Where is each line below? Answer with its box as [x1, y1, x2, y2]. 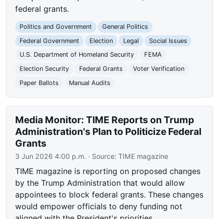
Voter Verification [132, 65, 184, 73]
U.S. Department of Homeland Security [20, 51, 134, 59]
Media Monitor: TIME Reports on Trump [15, 114, 195, 126]
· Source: [86, 152, 119, 161]
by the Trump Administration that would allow [15, 178, 185, 188]
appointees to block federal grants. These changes [15, 190, 204, 200]
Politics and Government [20, 23, 92, 31]
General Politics [102, 23, 148, 31]
